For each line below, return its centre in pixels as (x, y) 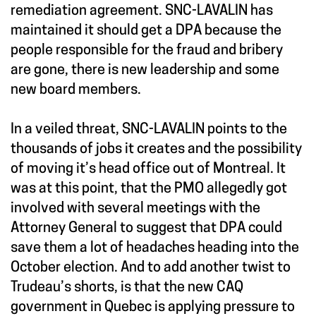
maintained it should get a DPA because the (146, 31)
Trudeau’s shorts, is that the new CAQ (127, 288)
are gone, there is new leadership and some (145, 71)
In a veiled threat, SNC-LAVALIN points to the (149, 130)
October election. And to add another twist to (151, 268)
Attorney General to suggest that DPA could (146, 229)
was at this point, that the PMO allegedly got (149, 189)
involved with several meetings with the (135, 209)
